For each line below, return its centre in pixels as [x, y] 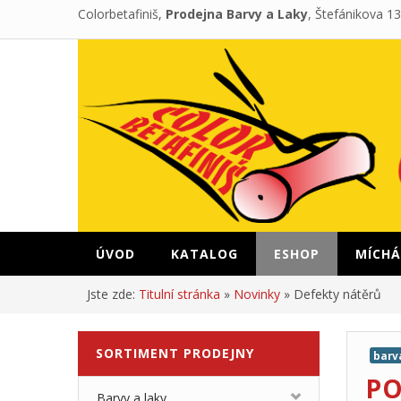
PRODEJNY [217, 353]
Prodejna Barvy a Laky [237, 14]
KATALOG [205, 254]
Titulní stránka [179, 294]
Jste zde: [113, 294]
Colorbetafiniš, [122, 14]
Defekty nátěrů [337, 294]
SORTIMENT [137, 353]
